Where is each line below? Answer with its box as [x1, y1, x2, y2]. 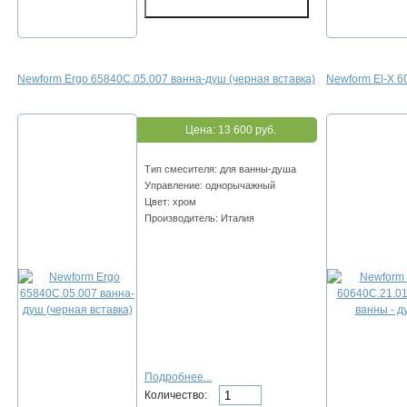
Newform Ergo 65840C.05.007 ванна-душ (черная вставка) [17, 73, 315, 86]
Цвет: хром [144, 196, 196, 208]
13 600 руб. [218, 124, 276, 137]
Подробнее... [144, 371, 212, 384]
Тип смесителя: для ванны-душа [144, 164, 296, 175]
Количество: [144, 388, 210, 402]
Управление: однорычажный [144, 180, 275, 192]
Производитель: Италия [144, 213, 254, 224]
